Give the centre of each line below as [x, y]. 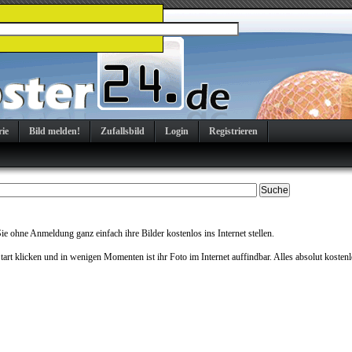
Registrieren [233, 131]
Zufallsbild [123, 131]
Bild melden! [55, 131]
